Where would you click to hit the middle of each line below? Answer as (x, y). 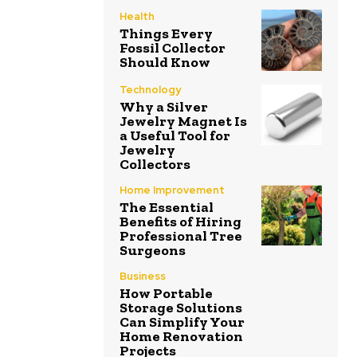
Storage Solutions (181, 307)
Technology (150, 89)
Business (143, 276)
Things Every (166, 33)
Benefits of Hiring (180, 221)
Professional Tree (181, 235)
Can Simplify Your (182, 322)
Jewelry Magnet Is (183, 121)
